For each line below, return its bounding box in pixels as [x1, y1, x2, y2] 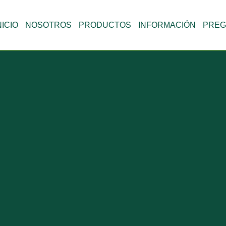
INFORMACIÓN [138, 20, 196, 29]
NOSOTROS [25, 20, 72, 29]
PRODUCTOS [79, 20, 131, 29]
